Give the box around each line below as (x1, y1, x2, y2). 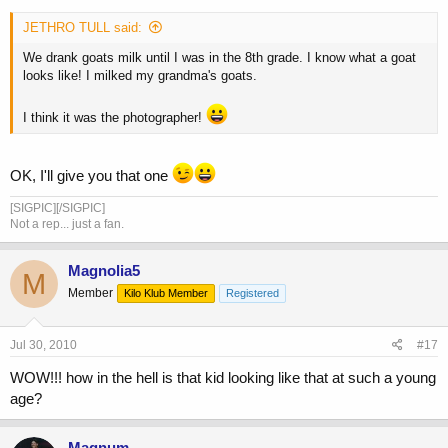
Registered (226, 287, 279, 300)
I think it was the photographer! (23, 109, 206, 125)
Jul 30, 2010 (10, 337, 77, 352)
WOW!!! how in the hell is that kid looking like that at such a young (10, 368, 436, 386)
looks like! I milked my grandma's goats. (23, 67, 257, 83)
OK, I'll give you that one (10, 167, 172, 185)
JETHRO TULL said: (23, 19, 142, 35)
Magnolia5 (68, 262, 140, 280)
